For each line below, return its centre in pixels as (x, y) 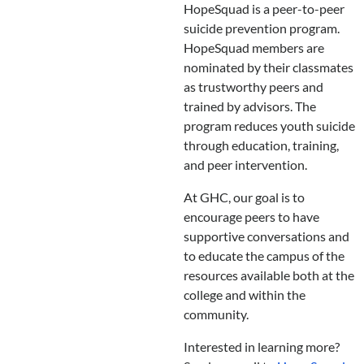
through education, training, (261, 145)
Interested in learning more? (261, 347)
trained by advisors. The (249, 106)
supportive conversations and (266, 236)
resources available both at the (269, 275)
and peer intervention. (245, 165)
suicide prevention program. (261, 28)
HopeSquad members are (253, 48)
